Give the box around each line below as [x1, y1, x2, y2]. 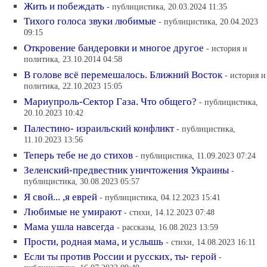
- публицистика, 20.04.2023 [159, 17, 258, 26]
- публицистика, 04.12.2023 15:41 [100, 193, 221, 202]
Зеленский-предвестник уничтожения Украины [24, 164, 229, 176]
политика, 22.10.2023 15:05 [24, 81, 122, 92]
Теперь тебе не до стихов [24, 150, 133, 161]
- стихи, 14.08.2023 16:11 [166, 237, 256, 247]
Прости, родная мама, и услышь [24, 236, 163, 247]
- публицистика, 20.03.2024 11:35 [107, 2, 227, 11]
